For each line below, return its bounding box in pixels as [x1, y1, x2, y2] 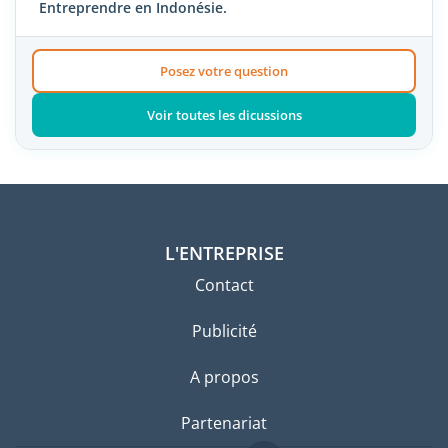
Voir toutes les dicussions [146, 106, 302, 125]
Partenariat [181, 412, 267, 435]
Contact [194, 274, 254, 297]
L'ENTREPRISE [164, 241, 284, 266]
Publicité [191, 320, 257, 343]
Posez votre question [160, 62, 288, 81]
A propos [189, 366, 259, 389]
